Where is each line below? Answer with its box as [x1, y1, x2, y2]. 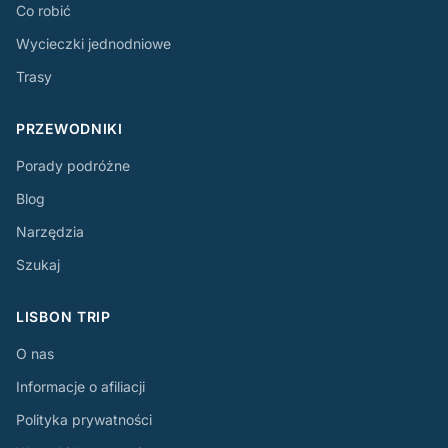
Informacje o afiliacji [16, 378, 145, 395]
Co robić [16, 2, 71, 19]
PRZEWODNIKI [16, 120, 123, 137]
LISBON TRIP [16, 308, 111, 325]
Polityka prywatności [16, 411, 152, 428]
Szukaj [16, 256, 60, 273]
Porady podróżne [16, 157, 130, 174]
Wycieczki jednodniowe [16, 35, 171, 52]
